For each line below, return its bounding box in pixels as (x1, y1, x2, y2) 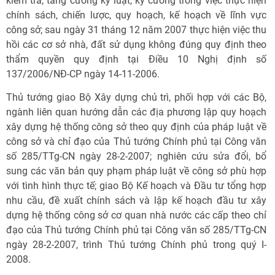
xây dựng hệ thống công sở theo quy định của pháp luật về (6, 121, 266, 133)
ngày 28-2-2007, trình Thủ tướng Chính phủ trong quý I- (6, 239, 266, 250)
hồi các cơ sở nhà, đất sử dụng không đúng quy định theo (6, 39, 266, 50)
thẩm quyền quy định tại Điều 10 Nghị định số (6, 53, 266, 65)
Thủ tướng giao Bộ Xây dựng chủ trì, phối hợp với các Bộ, (6, 91, 266, 103)
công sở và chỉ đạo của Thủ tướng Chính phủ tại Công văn (6, 136, 266, 147)
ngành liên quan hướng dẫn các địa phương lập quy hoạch (6, 106, 266, 118)
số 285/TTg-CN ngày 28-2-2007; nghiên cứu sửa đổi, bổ (6, 150, 266, 162)
